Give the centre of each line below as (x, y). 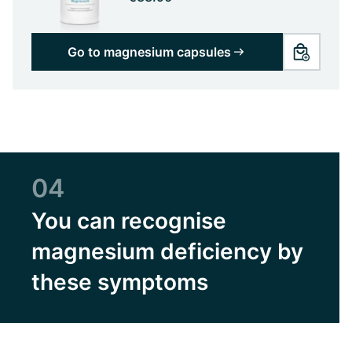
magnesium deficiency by (167, 251)
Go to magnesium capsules (149, 51)
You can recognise (129, 220)
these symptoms (120, 282)
